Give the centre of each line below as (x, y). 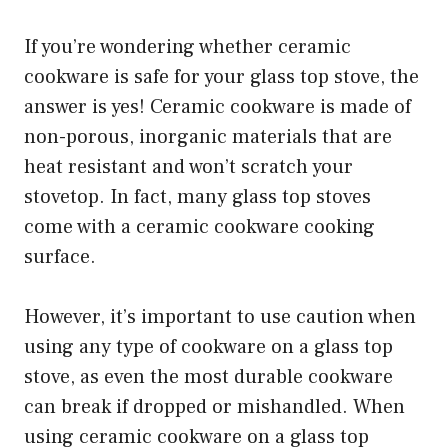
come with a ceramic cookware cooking (199, 227)
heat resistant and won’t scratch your (188, 167)
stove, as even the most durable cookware (208, 377)
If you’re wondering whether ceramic (187, 47)
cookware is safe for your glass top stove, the (221, 77)
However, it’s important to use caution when (220, 317)
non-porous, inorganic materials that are (208, 137)
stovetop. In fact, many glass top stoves (197, 197)
